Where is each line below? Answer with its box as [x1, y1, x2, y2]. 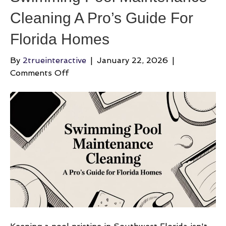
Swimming [68, 80, 109, 90]
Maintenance [68, 105, 119, 116]
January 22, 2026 [97, 55, 168, 66]
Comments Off [10, 68, 69, 78]
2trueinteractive [23, 55, 86, 66]
